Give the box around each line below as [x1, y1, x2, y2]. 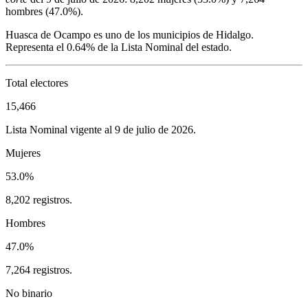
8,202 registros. [5, 193, 72, 206]
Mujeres [5, 146, 41, 159]
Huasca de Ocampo [5, 28, 91, 41]
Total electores [5, 76, 68, 89]
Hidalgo [216, 28, 251, 41]
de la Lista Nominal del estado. [95, 41, 232, 53]
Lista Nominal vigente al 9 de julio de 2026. [5, 123, 196, 135]
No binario [5, 287, 52, 299]
